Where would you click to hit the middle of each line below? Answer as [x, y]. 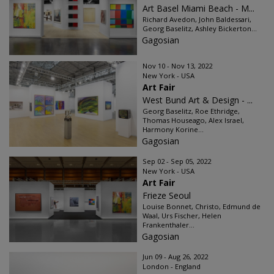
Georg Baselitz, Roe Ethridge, [191, 111]
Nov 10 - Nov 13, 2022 [177, 66]
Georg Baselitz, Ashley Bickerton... [200, 28]
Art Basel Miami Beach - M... [198, 8]
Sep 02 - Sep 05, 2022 [177, 161]
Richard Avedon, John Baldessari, [197, 19]
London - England [172, 266]
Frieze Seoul [167, 195]
